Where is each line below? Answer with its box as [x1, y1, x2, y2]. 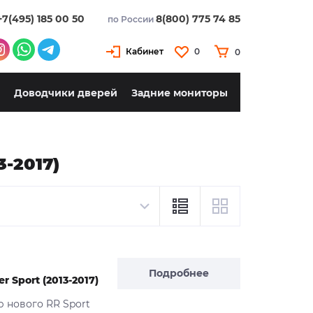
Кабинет [126, 46, 163, 57]
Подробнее [149, 267, 209, 279]
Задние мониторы [131, 87, 228, 100]
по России [108, 14, 156, 24]
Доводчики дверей [14, 87, 117, 100]
